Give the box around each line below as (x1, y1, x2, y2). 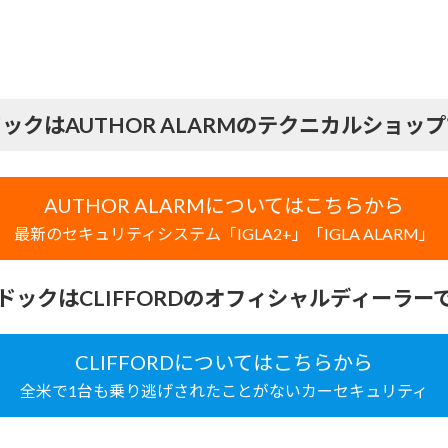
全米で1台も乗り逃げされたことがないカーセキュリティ (20, 380, 428, 400)
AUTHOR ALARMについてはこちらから (44, 192, 404, 217)
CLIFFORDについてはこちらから (75, 349, 373, 374)
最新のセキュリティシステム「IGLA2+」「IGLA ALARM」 (13, 223, 435, 243)
